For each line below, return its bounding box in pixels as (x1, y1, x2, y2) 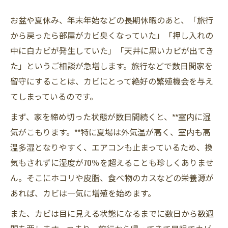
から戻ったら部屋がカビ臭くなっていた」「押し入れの (10, 29, 213, 41)
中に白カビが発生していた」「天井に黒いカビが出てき (10, 44, 214, 56)
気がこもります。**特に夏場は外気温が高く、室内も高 (10, 126, 211, 138)
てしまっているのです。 (10, 90, 98, 102)
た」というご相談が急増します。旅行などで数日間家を (10, 60, 213, 72)
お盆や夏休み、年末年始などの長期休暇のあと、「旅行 (10, 14, 213, 26)
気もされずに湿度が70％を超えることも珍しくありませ (10, 156, 214, 168)
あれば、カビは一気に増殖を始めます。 (10, 187, 156, 199)
